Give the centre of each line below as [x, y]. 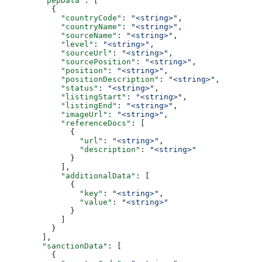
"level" [49, 44]
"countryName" [63, 26]
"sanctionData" [56, 246]
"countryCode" [63, 18]
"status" [51, 88]
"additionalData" [70, 175]
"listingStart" [65, 96]
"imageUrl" [56, 114]
